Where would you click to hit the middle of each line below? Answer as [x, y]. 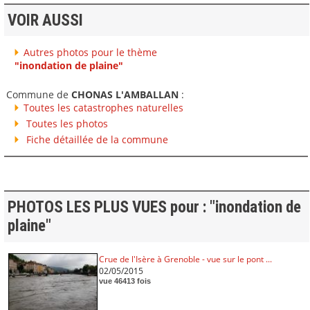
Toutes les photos [65, 123]
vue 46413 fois [125, 281]
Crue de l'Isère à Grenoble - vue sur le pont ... [185, 259]
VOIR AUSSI [45, 20]
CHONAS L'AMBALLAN [125, 94]
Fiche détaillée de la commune [95, 139]
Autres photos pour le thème [90, 52]
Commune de [38, 94]
